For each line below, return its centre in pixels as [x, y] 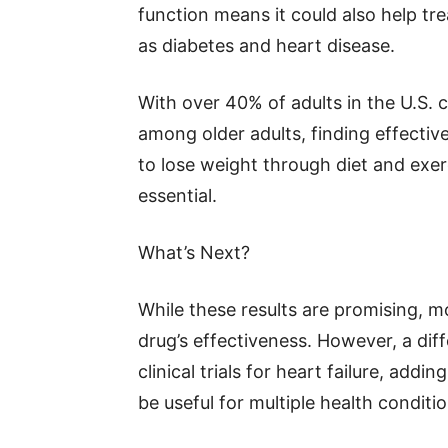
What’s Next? [194, 252]
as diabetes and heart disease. [266, 45]
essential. [177, 195]
